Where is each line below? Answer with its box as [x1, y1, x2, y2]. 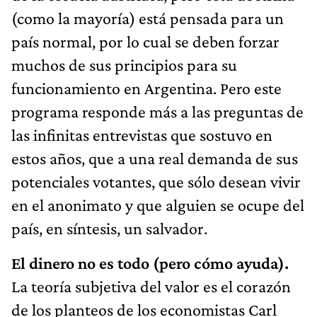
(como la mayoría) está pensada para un [11, 8, 284, 28]
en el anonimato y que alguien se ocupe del [11, 195, 304, 214]
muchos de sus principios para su [11, 54, 237, 74]
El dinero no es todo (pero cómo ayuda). [11, 253, 289, 272]
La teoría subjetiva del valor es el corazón [11, 276, 291, 296]
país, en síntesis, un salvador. [11, 218, 207, 238]
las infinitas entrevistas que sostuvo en [11, 125, 272, 144]
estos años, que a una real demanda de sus [11, 148, 298, 168]
